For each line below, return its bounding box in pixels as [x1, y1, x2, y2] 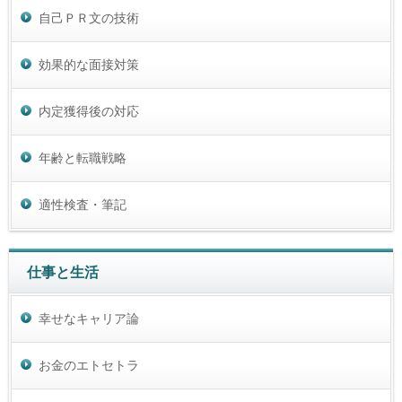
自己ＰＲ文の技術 [39, 10, 139, 25]
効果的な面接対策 [39, 57, 139, 72]
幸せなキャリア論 [39, 310, 139, 326]
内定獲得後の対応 [39, 103, 139, 118]
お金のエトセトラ [39, 357, 139, 372]
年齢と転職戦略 [39, 150, 127, 165]
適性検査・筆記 [39, 197, 127, 212]
